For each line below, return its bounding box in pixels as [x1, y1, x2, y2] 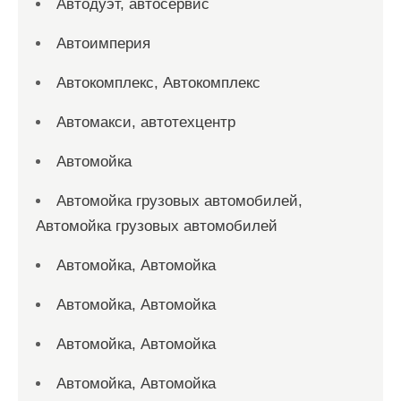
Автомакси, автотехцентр [56, 114, 235, 131]
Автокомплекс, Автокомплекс [56, 74, 260, 91]
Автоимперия [56, 35, 150, 52]
